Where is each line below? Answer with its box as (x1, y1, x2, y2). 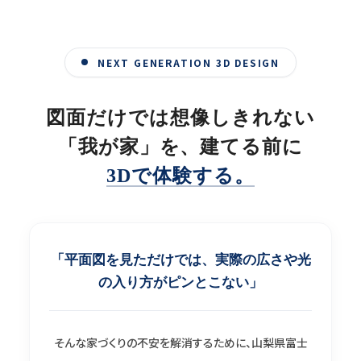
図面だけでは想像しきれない (46, 106, 315, 128)
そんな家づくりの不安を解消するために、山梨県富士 (53, 334, 308, 351)
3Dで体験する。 (106, 164, 255, 186)
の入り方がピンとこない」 (98, 274, 263, 290)
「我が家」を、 (57, 135, 201, 157)
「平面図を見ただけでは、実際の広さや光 (50, 251, 311, 268)
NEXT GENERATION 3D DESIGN (98, 55, 280, 69)
